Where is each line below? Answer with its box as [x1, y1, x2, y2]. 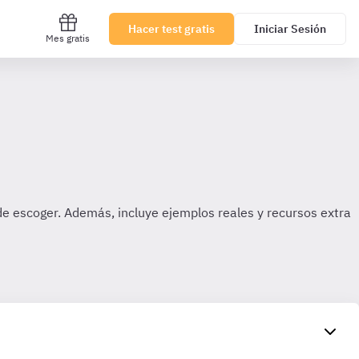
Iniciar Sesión [254, 22, 326, 36]
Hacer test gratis [128, 22, 215, 36]
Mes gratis [46, 32, 90, 44]
